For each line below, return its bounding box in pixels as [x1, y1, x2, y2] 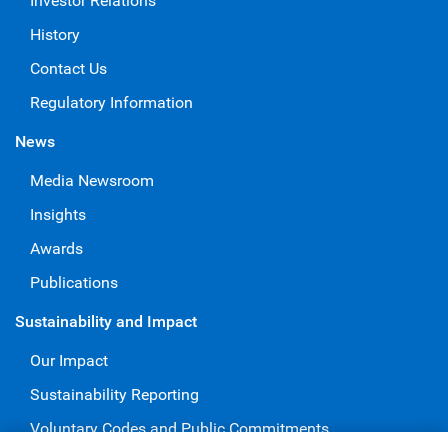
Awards [30, 238, 83, 258]
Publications [30, 272, 118, 292]
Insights [30, 204, 86, 224]
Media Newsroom [30, 170, 154, 190]
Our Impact [30, 350, 108, 370]
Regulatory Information [30, 92, 193, 112]
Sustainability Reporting [30, 384, 199, 404]
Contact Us [30, 58, 107, 78]
